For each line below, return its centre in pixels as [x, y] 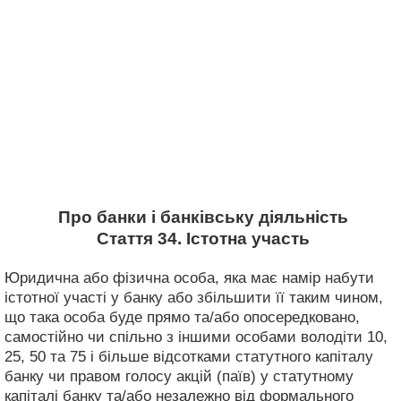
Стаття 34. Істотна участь [203, 239]
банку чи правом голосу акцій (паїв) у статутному [179, 376]
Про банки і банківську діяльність [203, 217]
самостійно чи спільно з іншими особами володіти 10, [196, 337]
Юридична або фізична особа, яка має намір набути [189, 277]
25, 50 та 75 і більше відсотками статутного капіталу [189, 356]
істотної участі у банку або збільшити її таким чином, [194, 297]
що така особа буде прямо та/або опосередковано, [182, 317]
